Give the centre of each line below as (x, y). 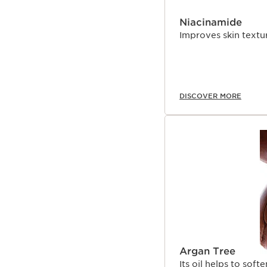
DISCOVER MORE (210, 96)
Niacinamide (211, 22)
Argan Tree (207, 251)
